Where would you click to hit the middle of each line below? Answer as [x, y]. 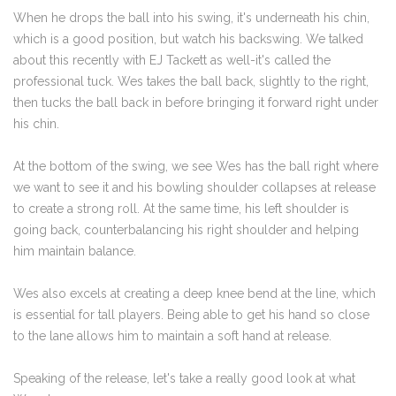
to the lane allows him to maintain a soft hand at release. [172, 335]
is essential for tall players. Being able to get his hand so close [191, 314]
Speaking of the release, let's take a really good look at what [184, 378]
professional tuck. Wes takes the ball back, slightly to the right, [191, 81]
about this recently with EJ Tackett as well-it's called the [172, 60]
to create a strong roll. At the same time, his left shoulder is [181, 208]
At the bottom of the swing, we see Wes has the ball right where [196, 166]
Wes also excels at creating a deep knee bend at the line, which [194, 293]
